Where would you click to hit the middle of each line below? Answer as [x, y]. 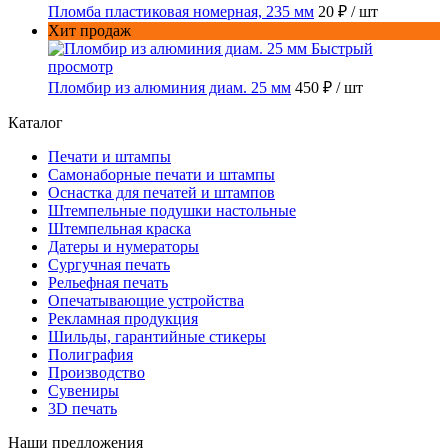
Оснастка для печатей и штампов [161, 192]
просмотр [80, 66]
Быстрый [342, 48]
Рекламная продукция [123, 318]
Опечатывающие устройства [146, 300]
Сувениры [83, 390]
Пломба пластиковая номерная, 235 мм [181, 11]
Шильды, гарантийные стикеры [157, 336]
